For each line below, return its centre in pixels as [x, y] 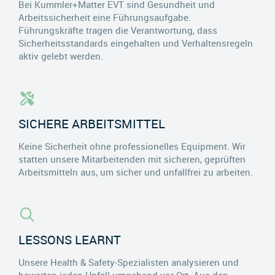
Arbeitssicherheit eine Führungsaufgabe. [105, 17]
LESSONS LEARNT [70, 239]
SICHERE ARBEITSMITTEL [92, 123]
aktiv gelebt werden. [61, 56]
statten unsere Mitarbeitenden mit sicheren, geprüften [132, 159]
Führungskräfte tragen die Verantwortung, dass [118, 30]
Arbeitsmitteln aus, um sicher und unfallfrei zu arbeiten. [136, 172]
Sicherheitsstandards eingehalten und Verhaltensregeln [136, 43]
